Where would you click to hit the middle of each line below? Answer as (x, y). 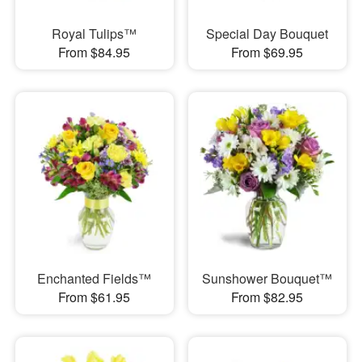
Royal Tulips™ (95, 33)
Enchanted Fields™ (95, 279)
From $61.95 (95, 297)
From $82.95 (267, 297)
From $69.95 (267, 52)
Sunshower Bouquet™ (267, 279)
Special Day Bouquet (267, 33)
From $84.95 (95, 52)
